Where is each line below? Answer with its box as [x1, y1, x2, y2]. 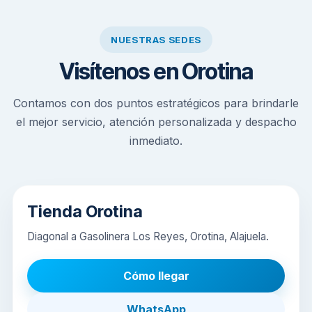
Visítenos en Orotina [59, 58, 253, 85]
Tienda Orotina [26, 202, 143, 221]
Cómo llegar [123, 268, 189, 283]
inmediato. [130, 134, 182, 148]
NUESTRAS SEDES [110, 33, 202, 45]
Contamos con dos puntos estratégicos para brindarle [13, 96, 299, 110]
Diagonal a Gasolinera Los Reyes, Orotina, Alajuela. [26, 230, 269, 243]
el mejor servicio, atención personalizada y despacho [15, 115, 297, 129]
